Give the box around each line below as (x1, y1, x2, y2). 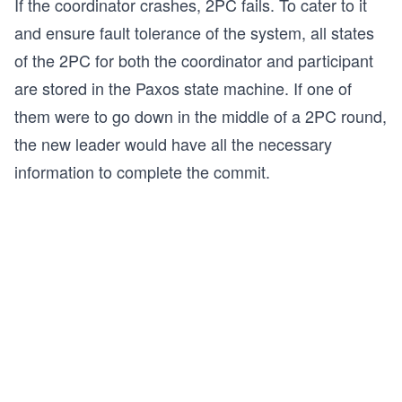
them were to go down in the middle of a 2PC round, (14, 104, 387, 128)
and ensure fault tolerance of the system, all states (14, 21, 374, 45)
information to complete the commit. (14, 160, 270, 184)
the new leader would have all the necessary (14, 132, 332, 156)
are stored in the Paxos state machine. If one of (14, 76, 352, 100)
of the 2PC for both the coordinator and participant (14, 48, 373, 73)
